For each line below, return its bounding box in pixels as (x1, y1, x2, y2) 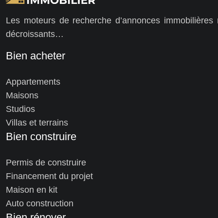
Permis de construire (6, 157, 86, 167)
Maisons (6, 90, 38, 100)
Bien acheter (6, 49, 65, 62)
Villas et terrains (6, 117, 68, 127)
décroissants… (6, 29, 64, 39)
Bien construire (6, 130, 76, 143)
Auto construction (6, 198, 73, 208)
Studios (6, 104, 35, 114)
